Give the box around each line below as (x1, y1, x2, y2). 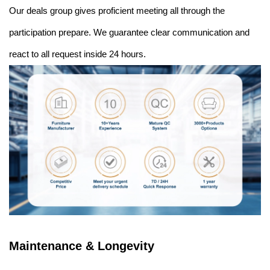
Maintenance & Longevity (9, 239, 154, 253)
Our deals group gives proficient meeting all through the (9, 5, 225, 16)
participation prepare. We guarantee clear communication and (9, 27, 250, 38)
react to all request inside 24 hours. (9, 49, 146, 60)
